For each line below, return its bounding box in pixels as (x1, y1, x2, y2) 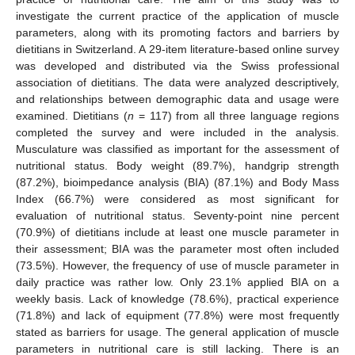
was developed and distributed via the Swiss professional (16, 59, 339, 72)
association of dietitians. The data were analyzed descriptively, (16, 75, 339, 89)
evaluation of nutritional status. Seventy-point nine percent (16, 208, 339, 222)
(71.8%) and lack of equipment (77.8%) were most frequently (16, 308, 339, 322)
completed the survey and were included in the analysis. (16, 125, 339, 139)
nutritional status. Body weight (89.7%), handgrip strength (16, 158, 339, 172)
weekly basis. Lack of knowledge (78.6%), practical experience (16, 292, 339, 305)
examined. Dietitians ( (16, 109, 128, 122)
